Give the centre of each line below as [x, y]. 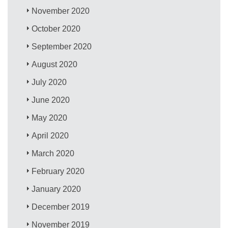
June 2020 [51, 100]
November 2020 [61, 11]
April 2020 [50, 135]
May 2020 [50, 118]
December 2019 [61, 207]
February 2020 [58, 171]
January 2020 [56, 189]
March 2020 [53, 153]
